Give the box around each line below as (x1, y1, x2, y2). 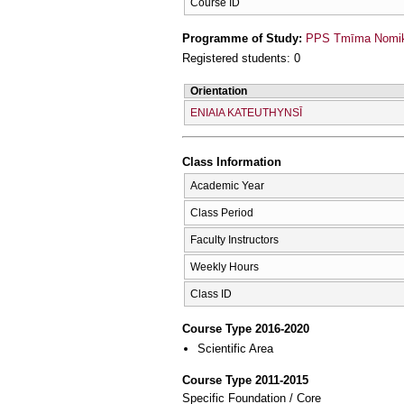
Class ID (190, 287, 232, 300)
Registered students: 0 (182, 51, 300, 66)
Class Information (182, 155, 281, 170)
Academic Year (190, 179, 264, 192)
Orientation (190, 84, 247, 97)
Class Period (190, 206, 253, 219)
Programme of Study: (182, 31, 306, 45)
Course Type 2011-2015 (182, 372, 308, 387)
